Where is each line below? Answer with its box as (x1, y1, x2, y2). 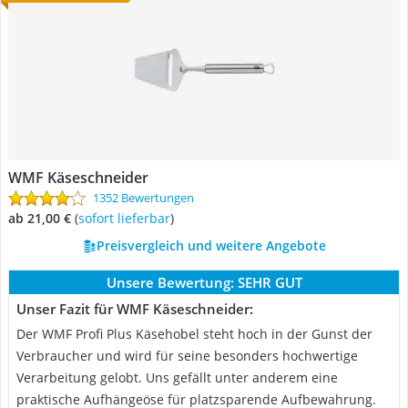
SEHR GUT (237, 273, 302, 291)
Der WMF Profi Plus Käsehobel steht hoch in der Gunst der (16, 325, 372, 342)
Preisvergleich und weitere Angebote (96, 237, 326, 254)
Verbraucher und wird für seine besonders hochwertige (16, 347, 358, 364)
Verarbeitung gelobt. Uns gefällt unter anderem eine (16, 369, 338, 386)
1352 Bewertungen (93, 189, 194, 206)
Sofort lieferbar (85, 209, 170, 227)
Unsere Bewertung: (106, 273, 234, 291)
